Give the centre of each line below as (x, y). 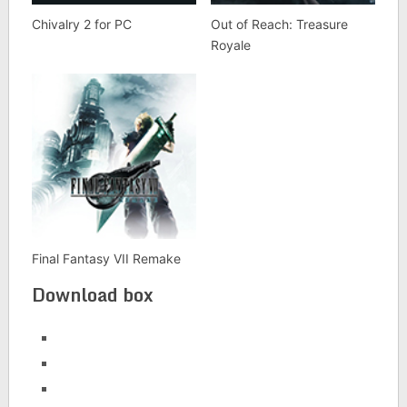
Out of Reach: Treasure (279, 25)
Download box (92, 294)
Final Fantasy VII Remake (106, 258)
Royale (230, 45)
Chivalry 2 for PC (81, 25)
